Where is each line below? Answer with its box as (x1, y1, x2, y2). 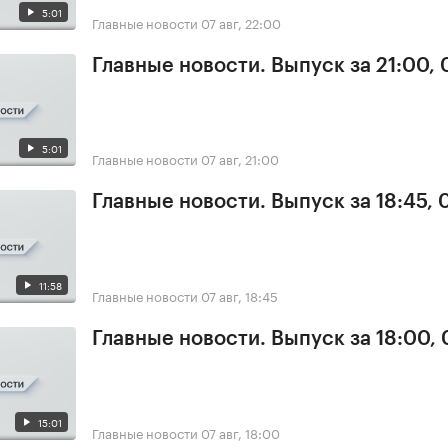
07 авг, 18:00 (201, 422, 280, 443)
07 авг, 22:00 (201, 11, 281, 32)
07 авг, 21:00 (201, 148, 279, 169)
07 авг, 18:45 (201, 285, 278, 306)
